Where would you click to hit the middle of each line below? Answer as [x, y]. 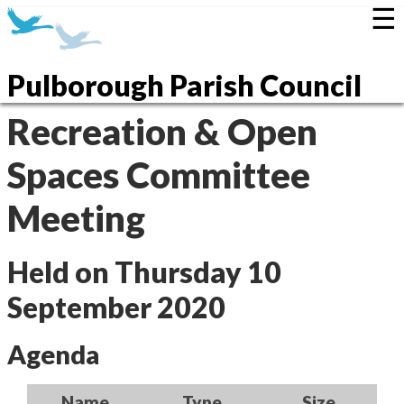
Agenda [53, 354]
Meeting [76, 218]
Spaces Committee [159, 175]
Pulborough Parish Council [184, 85]
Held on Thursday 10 [144, 272]
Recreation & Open [162, 132]
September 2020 [116, 307]
